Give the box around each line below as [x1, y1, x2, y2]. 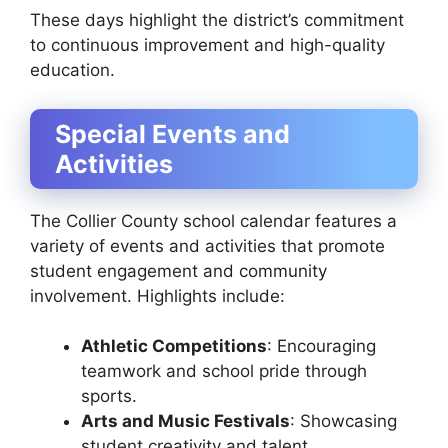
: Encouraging [267, 336, 376, 357]
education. [30, 60, 115, 81]
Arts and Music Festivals [81, 411, 290, 432]
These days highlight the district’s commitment [30, 10, 404, 31]
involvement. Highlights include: [30, 285, 285, 306]
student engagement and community [30, 260, 327, 281]
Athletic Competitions [81, 336, 267, 357]
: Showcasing [290, 411, 397, 432]
